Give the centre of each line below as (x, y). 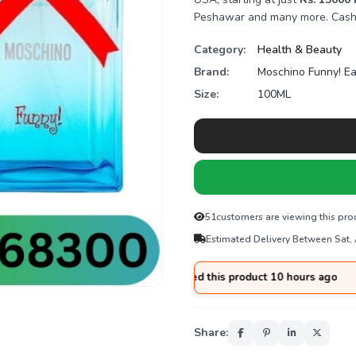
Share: (211, 333)
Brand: (211, 72)
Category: (220, 50)
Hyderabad (51, 277)
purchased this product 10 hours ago (173, 277)
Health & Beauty (300, 50)
